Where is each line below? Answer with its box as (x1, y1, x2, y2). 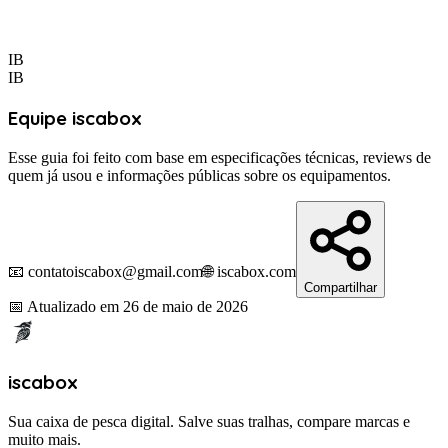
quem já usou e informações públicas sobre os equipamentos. (8, 166, 391, 184)
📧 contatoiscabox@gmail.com (8, 262, 203, 280)
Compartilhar (304, 279, 377, 295)
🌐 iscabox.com (203, 262, 296, 280)
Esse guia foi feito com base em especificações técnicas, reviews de (8, 148, 431, 166)
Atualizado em (27, 297, 119, 315)
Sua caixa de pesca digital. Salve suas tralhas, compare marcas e (8, 413, 410, 431)
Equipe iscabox (8, 106, 142, 130)
